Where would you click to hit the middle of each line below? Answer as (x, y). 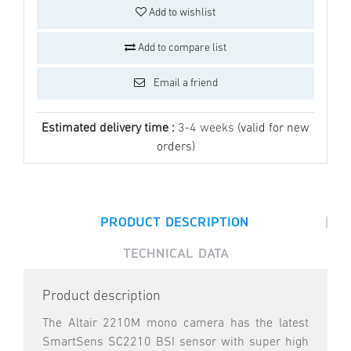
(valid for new (273, 129)
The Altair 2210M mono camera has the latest (175, 324)
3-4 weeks (208, 129)
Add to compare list (181, 49)
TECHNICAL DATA (175, 253)
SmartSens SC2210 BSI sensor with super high (175, 343)
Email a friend (184, 84)
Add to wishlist (181, 13)
